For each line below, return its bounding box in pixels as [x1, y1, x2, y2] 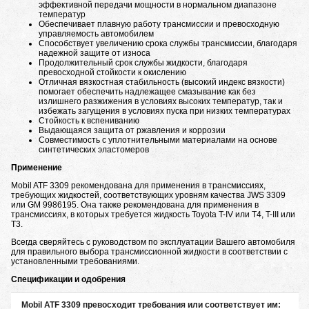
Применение [11, 163, 62, 173]
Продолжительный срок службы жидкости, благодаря [39, 58, 248, 68]
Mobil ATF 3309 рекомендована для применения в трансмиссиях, [11, 181, 266, 191]
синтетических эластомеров [39, 145, 149, 155]
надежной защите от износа [39, 48, 150, 59]
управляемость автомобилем [39, 29, 154, 39]
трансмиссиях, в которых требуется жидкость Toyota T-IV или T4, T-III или [11, 210, 295, 220]
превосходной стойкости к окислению [39, 68, 186, 78]
